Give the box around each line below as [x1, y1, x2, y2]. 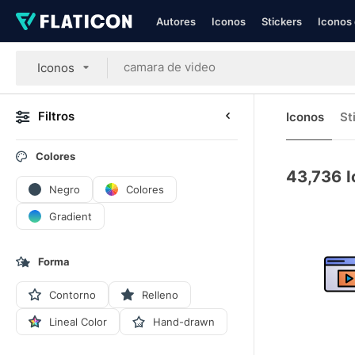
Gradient [49, 209, 92, 223]
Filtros [38, 109, 74, 124]
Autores [156, 15, 196, 28]
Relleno [142, 288, 178, 301]
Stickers [261, 15, 302, 28]
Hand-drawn [153, 315, 215, 328]
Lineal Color [49, 315, 107, 328]
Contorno [49, 288, 96, 301]
